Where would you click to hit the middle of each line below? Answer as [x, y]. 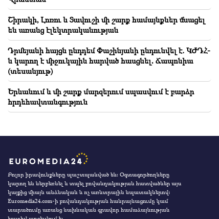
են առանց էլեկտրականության [63, 30]
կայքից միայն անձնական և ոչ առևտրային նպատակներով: [89, 192]
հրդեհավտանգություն [48, 101]
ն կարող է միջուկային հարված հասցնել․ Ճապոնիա [100, 60]
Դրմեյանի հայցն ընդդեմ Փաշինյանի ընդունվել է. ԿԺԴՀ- [109, 50]
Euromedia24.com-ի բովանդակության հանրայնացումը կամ [88, 201]
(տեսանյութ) [30, 71]
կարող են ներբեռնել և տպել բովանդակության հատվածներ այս [95, 183]
